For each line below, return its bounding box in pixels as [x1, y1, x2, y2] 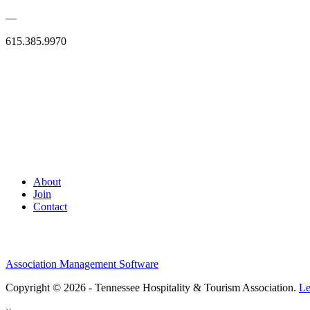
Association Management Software [6, 258, 158, 271]
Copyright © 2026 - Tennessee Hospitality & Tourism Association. [6, 282, 299, 294]
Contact [33, 201, 67, 213]
